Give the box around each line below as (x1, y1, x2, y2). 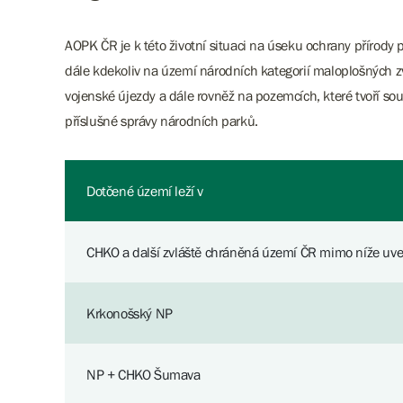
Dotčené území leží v (86, 183, 203, 199)
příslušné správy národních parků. (65, 112, 258, 129)
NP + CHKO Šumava (86, 366, 201, 382)
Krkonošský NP (86, 305, 173, 321)
